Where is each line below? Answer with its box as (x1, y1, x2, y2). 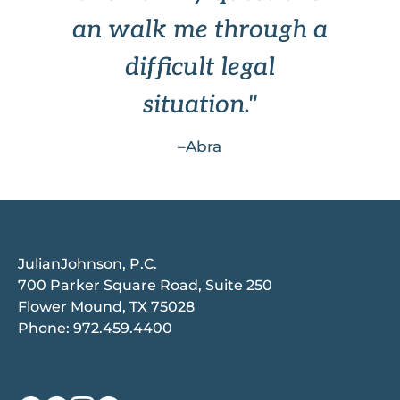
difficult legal (124, 53, 275, 83)
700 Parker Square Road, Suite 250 (18, 277, 272, 295)
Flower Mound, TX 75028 (18, 298, 195, 316)
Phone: (18, 320, 73, 337)
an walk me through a (71, 15, 328, 46)
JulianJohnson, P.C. (18, 255, 157, 273)
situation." (142, 90, 257, 121)
